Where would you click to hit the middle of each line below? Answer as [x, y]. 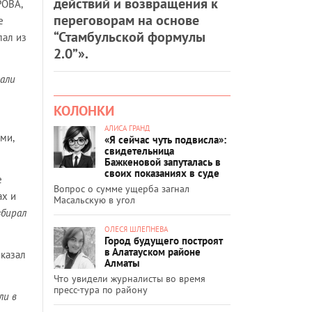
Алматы [122, 263]
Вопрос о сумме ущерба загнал [122, 188]
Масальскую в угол [94, 200]
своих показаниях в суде [162, 173]
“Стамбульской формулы [130, 37]
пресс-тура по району [101, 289]
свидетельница [139, 150]
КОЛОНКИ [84, 110]
